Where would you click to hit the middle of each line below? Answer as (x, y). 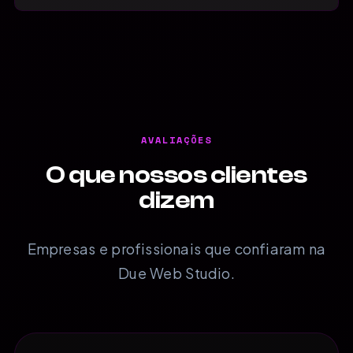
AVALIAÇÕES (176, 139)
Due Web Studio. (176, 273)
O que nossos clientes (176, 175)
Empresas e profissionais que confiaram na (176, 248)
